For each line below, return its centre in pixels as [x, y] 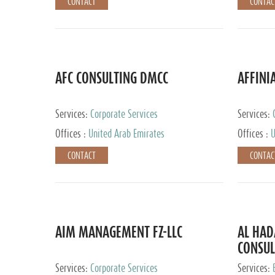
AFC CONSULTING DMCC [112, 78]
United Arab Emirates [126, 134]
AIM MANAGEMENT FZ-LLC [119, 232]
